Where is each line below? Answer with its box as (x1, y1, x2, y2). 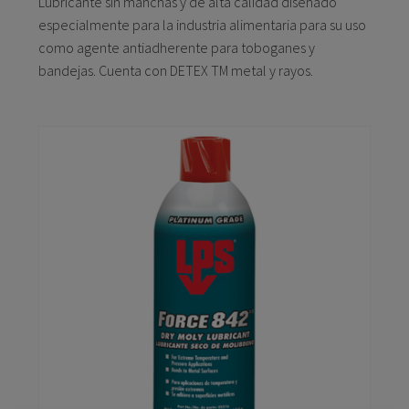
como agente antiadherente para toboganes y (38, 38, 315, 58)
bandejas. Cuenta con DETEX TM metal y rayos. (38, 61, 313, 80)
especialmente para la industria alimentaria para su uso (38, 16, 366, 35)
